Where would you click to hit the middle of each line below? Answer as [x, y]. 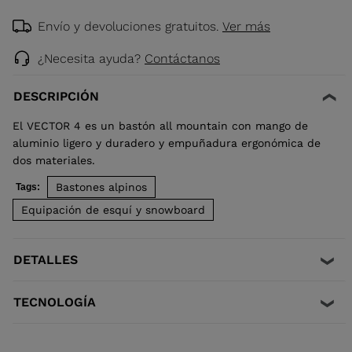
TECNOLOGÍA [55, 302]
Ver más [246, 27]
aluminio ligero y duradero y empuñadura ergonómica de [167, 143]
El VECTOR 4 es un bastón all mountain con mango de [160, 126]
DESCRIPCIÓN [56, 97]
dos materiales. [54, 161]
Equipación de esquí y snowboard [113, 210]
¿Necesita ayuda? [91, 59]
